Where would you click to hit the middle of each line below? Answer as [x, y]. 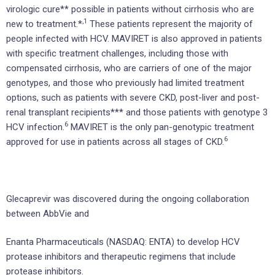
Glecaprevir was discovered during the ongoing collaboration [128, 199]
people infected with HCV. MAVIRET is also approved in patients [134, 38]
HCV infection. [35, 127]
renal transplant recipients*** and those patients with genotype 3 [137, 112]
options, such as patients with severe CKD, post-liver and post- [133, 97]
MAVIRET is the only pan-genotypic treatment [161, 127]
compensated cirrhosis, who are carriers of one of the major [129, 68]
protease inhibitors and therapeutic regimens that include [121, 257]
